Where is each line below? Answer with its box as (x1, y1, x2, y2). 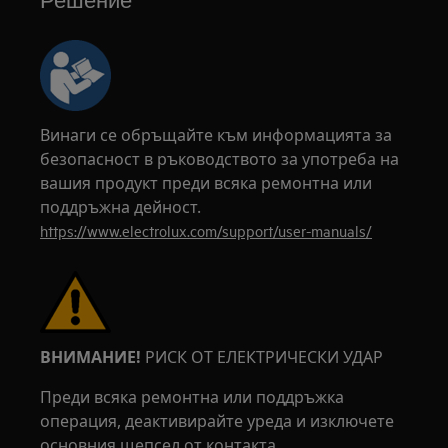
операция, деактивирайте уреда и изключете (40, 410, 395, 432)
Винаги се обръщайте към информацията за (40, 124, 393, 146)
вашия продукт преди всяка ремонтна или (40, 172, 373, 194)
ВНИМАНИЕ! (40, 346, 142, 368)
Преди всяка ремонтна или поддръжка (40, 386, 345, 408)
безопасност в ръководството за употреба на (40, 148, 400, 170)
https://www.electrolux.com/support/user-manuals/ (40, 221, 373, 240)
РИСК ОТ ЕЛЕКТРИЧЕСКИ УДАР (141, 346, 384, 368)
